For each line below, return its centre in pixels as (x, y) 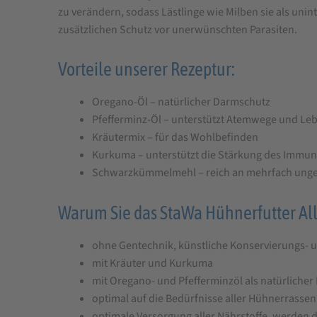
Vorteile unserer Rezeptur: (146, 69)
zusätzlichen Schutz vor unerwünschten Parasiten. (177, 29)
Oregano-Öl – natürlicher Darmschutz (181, 102)
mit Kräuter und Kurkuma (152, 263)
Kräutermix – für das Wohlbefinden (175, 138)
